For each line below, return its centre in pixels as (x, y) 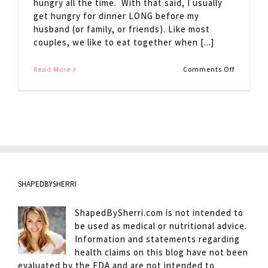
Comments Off (209, 69)
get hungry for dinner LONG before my (116, 16)
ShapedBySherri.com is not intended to (159, 213)
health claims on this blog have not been (162, 252)
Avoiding (250, 79)
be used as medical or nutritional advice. (161, 226)
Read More (52, 69)
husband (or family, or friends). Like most (122, 29)
